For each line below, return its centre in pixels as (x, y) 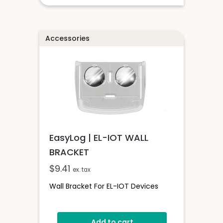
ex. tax (82, 170)
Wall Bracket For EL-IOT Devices (104, 186)
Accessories (67, 39)
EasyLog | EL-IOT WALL (99, 138)
